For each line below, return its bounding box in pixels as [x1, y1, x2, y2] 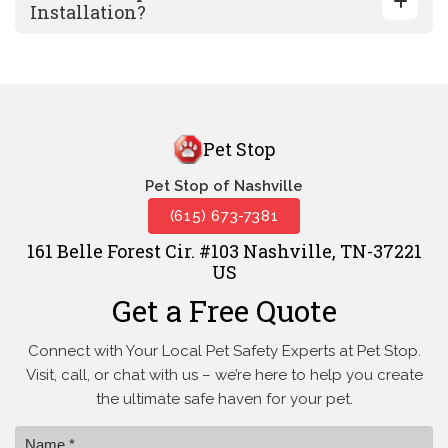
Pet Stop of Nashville [145, 177, 303, 196]
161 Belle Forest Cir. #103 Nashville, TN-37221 [26, 239, 422, 264]
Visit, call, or [25, 366, 109, 385]
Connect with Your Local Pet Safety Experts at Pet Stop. [27, 342, 421, 361]
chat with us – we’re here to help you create [108, 366, 423, 385]
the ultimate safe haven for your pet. [95, 390, 353, 409]
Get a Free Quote [111, 291, 337, 331]
